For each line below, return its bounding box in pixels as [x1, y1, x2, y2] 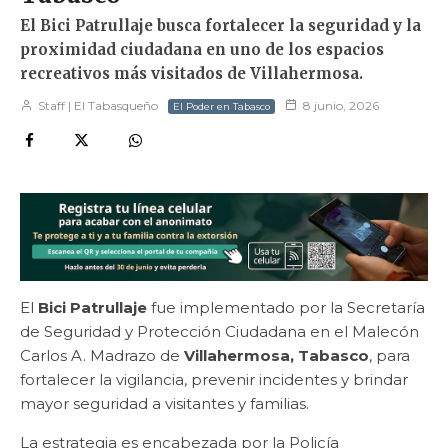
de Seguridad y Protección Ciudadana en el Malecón [20, 322, 419, 342]
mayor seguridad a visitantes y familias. [20, 394, 309, 414]
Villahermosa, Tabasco [184, 346, 369, 366]
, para [369, 346, 410, 366]
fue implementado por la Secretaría [147, 298, 425, 318]
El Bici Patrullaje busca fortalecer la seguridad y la [20, 16, 421, 36]
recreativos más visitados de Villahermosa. [20, 64, 363, 84]
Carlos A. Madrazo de [20, 346, 184, 366]
